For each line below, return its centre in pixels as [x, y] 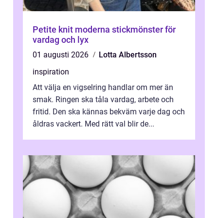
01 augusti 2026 [62, 55]
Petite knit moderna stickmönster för [54, 30]
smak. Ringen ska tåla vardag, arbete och [103, 100]
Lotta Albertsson [128, 55]
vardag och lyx [61, 40]
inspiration [51, 72]
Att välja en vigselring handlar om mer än [103, 88]
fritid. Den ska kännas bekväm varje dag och [109, 112]
